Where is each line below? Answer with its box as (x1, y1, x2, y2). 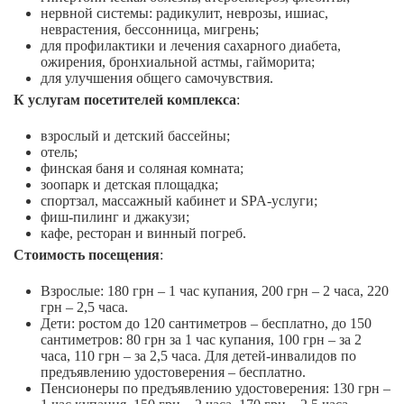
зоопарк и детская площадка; (41, 177, 218, 193)
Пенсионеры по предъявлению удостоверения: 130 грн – (41, 381, 390, 397)
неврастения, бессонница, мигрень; (41, 22, 259, 38)
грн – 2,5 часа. (41, 299, 128, 316)
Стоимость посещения (14, 247, 160, 263)
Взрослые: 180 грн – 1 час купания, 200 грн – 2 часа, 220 (41, 283, 389, 299)
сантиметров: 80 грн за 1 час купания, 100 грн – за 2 (41, 332, 362, 348)
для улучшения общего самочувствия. (41, 70, 273, 87)
